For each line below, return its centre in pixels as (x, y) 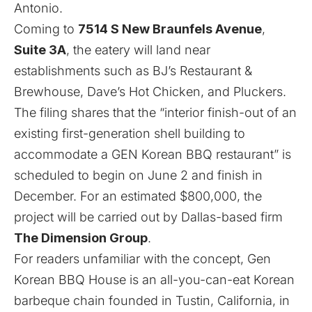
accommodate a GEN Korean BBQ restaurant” (148, 155)
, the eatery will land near (138, 50)
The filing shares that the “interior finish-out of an (155, 113)
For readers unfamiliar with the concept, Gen (142, 259)
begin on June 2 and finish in (176, 175)
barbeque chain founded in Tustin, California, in (152, 301)
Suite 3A (40, 50)
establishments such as (81, 71)
